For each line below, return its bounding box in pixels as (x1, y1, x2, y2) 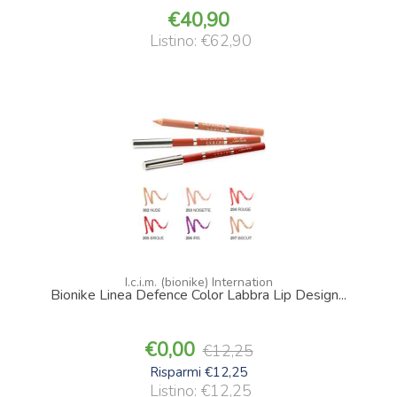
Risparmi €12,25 (150, 362, 247, 381)
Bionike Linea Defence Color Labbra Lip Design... (51, 284, 346, 305)
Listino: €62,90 (150, 29, 252, 51)
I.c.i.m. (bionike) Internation (124, 273, 273, 291)
